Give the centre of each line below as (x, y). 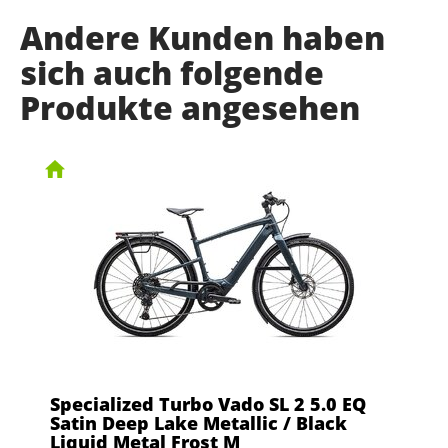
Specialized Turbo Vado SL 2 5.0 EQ (208, 403)
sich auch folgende (172, 72)
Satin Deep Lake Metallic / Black (198, 422)
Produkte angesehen (190, 107)
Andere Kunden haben (202, 37)
